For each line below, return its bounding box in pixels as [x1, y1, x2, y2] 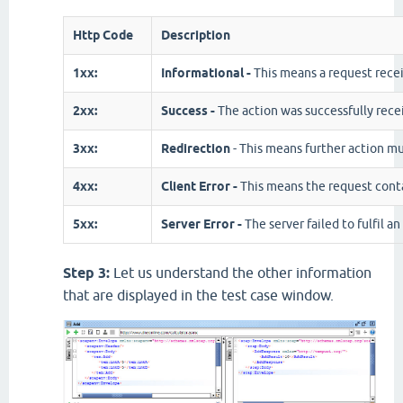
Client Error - [161, 179, 240, 193]
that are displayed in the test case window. [63, 287, 334, 303]
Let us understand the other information [113, 264, 372, 281]
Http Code [73, 28, 133, 42]
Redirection [161, 141, 230, 156]
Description [161, 28, 230, 42]
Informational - [161, 66, 254, 80]
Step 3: [63, 264, 113, 282]
